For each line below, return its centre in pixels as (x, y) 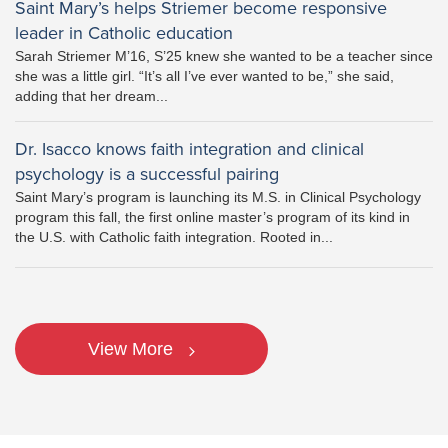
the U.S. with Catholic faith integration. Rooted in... (174, 237)
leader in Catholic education (124, 33)
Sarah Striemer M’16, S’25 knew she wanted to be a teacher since (224, 56)
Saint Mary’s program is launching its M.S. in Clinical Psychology (218, 197)
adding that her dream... (91, 96)
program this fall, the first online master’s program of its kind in (212, 217)
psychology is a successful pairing (147, 174)
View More (130, 349)
